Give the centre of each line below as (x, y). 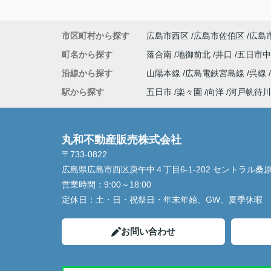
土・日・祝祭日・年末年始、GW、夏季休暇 (179, 200)
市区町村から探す (96, 36)
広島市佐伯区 (219, 36)
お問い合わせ (148, 231)
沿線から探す (87, 73)
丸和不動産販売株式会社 (122, 140)
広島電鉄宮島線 (216, 73)
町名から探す (87, 54)
